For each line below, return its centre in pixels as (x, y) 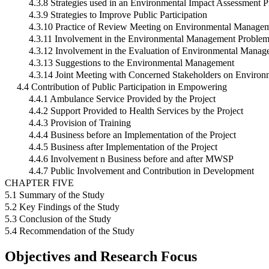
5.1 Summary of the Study (55, 195)
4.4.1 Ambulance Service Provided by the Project (122, 99)
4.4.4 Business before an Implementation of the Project (132, 135)
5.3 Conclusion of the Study (58, 219)
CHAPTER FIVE (39, 183)
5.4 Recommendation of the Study (70, 231)
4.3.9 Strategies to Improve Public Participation (118, 15)
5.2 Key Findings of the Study (62, 207)
